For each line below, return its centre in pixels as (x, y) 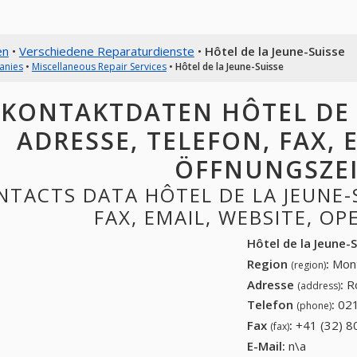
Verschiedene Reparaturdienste (106, 51)
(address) (319, 285)
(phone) (314, 306)
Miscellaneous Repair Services (99, 66)
